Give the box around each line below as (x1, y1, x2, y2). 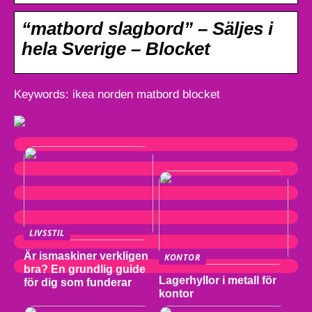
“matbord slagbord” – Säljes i (22, 18, 273, 38)
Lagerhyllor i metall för (158, 274, 276, 287)
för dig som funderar (23, 276, 132, 289)
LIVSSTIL (29, 227, 65, 240)
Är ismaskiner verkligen (23, 250, 148, 263)
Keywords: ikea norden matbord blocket (14, 87, 220, 101)
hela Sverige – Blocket (22, 38, 210, 58)
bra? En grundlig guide (23, 263, 146, 276)
